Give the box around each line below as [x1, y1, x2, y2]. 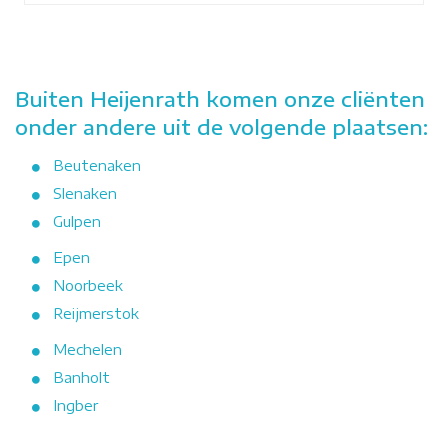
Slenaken [53, 184, 117, 202]
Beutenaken [53, 156, 141, 174]
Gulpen [53, 212, 101, 230]
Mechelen [53, 340, 122, 358]
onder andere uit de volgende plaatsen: [15, 113, 428, 139]
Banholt [53, 368, 110, 386]
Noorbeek [53, 276, 123, 294]
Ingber [53, 396, 98, 414]
